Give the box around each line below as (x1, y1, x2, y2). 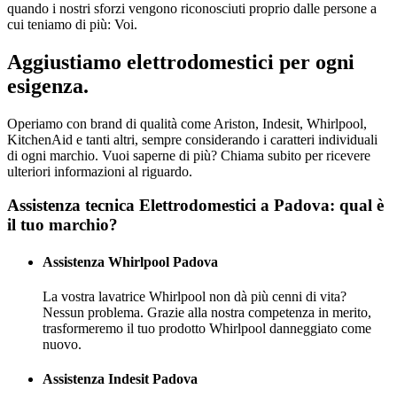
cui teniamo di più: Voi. (7, 16, 137, 32)
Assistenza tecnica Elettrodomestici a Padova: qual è (7, 196, 384, 215)
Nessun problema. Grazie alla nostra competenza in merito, (43, 304, 371, 320)
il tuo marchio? (7, 215, 118, 235)
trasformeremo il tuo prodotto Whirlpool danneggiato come (43, 320, 371, 336)
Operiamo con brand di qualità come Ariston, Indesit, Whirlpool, (7, 115, 367, 131)
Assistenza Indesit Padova (43, 371, 198, 387)
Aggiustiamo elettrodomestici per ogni (7, 50, 354, 74)
